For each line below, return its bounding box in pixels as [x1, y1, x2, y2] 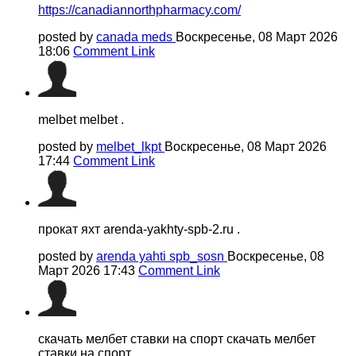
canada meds [96, 29, 176, 44]
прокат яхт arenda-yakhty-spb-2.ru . [38, 222, 240, 236]
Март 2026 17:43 [38, 263, 138, 277]
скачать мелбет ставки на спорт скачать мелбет [38, 331, 315, 346]
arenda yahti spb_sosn [96, 249, 227, 263]
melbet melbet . [38, 112, 124, 126]
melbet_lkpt [96, 139, 164, 153]
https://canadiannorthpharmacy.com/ [38, 2, 241, 17]
